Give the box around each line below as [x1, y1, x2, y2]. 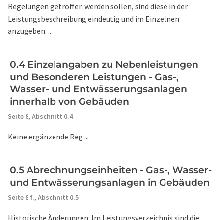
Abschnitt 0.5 [38, 193, 79, 202]
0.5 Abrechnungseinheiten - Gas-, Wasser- [10, 165, 212, 176]
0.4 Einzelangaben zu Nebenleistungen [10, 59, 198, 70]
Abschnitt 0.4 [32, 112, 73, 121]
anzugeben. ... [8, 26, 53, 36]
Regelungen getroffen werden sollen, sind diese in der [8, 1, 188, 11]
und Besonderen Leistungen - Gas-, [10, 71, 179, 82]
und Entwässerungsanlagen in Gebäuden [10, 177, 210, 188]
